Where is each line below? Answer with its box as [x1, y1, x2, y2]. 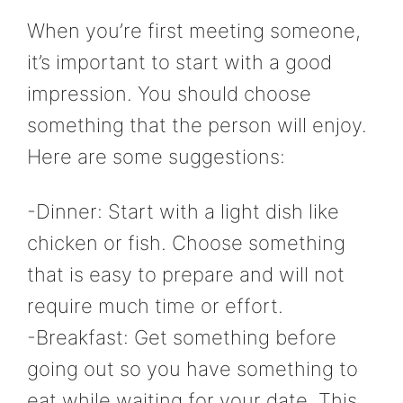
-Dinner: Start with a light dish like [27, 200, 339, 224]
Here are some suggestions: [27, 144, 285, 168]
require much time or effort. [27, 294, 283, 318]
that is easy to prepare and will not [27, 263, 345, 287]
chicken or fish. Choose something [27, 231, 345, 255]
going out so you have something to [27, 357, 358, 381]
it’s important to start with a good [27, 49, 332, 74]
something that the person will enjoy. [27, 112, 367, 137]
